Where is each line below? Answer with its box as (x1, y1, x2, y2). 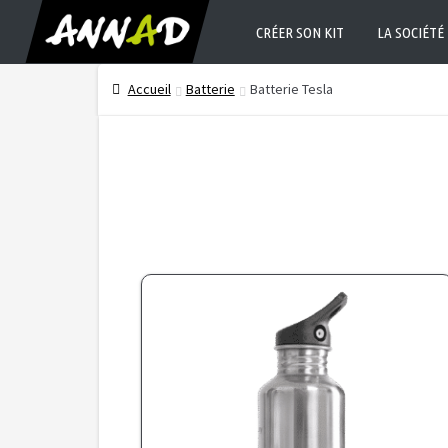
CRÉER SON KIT (255, 24, 344, 42)
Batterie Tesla (249, 80, 333, 99)
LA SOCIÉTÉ (377, 24, 445, 42)
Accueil (127, 80, 171, 99)
